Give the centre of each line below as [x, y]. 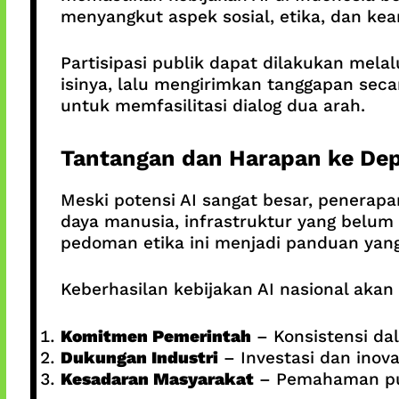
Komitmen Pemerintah [155, 336]
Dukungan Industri [139, 357]
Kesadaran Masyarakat [157, 379]
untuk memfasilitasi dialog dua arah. [212, 106]
